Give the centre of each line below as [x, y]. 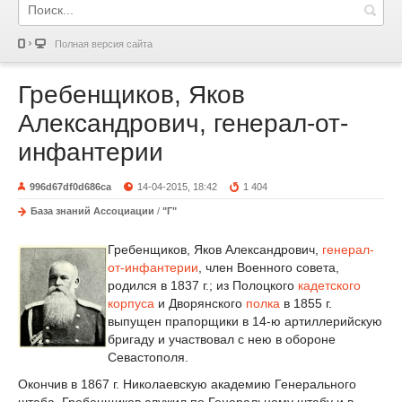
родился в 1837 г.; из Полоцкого [203, 285]
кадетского [329, 285]
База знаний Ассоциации [92, 211]
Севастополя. [148, 357]
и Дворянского [200, 303]
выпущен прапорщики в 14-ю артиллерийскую [245, 321]
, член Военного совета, [269, 267]
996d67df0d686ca [70, 187]
